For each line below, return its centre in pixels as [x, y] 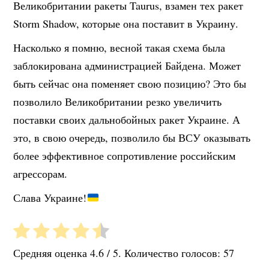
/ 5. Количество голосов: [164, 253]
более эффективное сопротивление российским [125, 156]
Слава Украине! [50, 198]
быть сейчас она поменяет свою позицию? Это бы [130, 84]
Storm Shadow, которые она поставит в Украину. [126, 24]
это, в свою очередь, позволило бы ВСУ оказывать [132, 138]
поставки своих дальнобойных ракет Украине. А [127, 120]
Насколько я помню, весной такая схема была [119, 48]
